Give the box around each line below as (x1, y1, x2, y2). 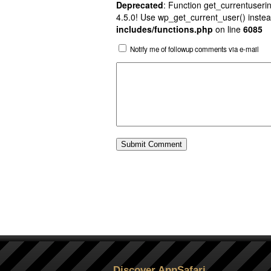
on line (213, 23, 243, 35)
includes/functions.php (116, 23, 213, 35)
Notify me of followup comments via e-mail (130, 44, 259, 54)
